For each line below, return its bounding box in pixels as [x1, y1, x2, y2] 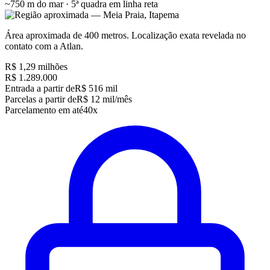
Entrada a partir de [5, 83, 75, 94]
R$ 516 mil [75, 83, 118, 94]
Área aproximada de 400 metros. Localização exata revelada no [5, 30, 246, 41]
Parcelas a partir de [5, 94, 77, 105]
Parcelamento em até [5, 105, 83, 116]
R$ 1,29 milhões [5, 61, 67, 72]
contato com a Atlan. [5, 41, 83, 52]
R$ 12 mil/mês [77, 94, 132, 105]
